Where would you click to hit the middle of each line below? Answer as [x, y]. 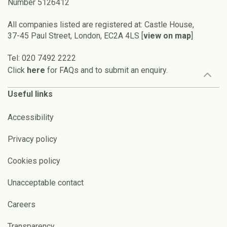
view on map [167, 35]
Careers [22, 204]
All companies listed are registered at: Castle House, [101, 24]
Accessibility [31, 117]
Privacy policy [32, 139]
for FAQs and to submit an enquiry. [107, 70]
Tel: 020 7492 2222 [42, 58]
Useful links [30, 94]
